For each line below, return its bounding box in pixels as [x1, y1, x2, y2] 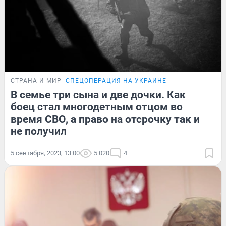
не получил [11, 125, 67, 137]
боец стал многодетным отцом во [11, 100, 183, 113]
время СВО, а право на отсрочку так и [11, 112, 200, 125]
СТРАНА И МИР [11, 77, 62, 84]
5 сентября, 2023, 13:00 [11, 149, 80, 157]
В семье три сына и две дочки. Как [11, 88, 186, 101]
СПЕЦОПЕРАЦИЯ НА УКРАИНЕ [66, 77, 166, 84]
